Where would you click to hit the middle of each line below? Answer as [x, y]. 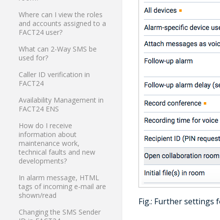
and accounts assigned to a [63, 24]
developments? [43, 161]
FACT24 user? [41, 32]
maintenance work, [49, 143]
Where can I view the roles [61, 15]
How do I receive [46, 126]
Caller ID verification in [55, 75]
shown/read [38, 195]
